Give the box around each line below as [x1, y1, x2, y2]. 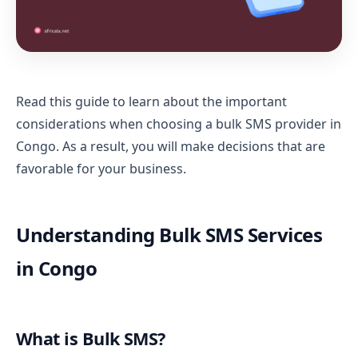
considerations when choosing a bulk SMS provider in [16, 114, 341, 133]
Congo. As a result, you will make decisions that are [16, 137, 325, 155]
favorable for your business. [16, 159, 186, 177]
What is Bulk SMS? [16, 326, 165, 350]
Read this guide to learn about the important [16, 92, 287, 110]
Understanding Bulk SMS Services [16, 221, 323, 248]
